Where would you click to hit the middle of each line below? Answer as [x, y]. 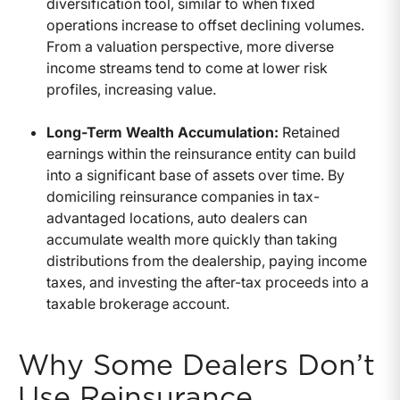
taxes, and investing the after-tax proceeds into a [208, 282]
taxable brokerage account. [138, 303]
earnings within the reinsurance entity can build [201, 153]
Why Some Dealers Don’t [196, 366]
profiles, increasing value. [131, 89]
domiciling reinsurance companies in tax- [183, 196]
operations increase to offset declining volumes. [205, 25]
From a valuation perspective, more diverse [190, 46]
